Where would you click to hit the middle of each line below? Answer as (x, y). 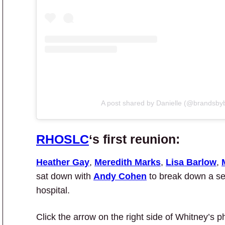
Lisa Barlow (191, 162)
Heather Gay (63, 162)
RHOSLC (63, 139)
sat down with (65, 177)
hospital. (53, 191)
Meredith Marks (128, 162)
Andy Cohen (120, 177)
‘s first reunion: (134, 139)
